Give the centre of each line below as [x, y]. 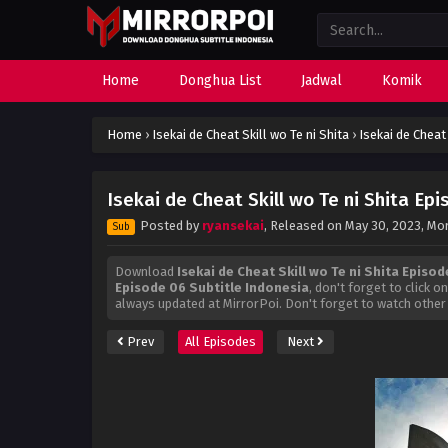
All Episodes [220, 341]
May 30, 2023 [383, 225]
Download [146, 271]
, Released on [304, 225]
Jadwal [321, 80]
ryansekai [233, 225]
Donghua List [220, 80]
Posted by [169, 225]
